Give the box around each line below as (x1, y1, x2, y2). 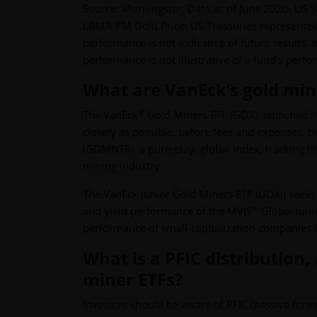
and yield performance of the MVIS (83, 204, 252, 219)
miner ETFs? (83, 267, 183, 292)
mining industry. (83, 158, 163, 173)
